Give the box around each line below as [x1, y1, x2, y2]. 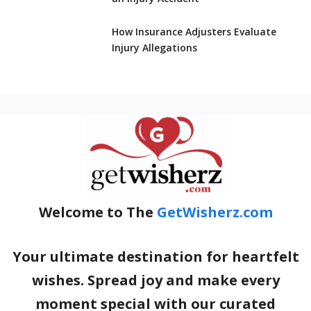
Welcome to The [38, 202, 157, 221]
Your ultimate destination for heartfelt [12, 246, 299, 266]
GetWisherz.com [156, 202, 273, 221]
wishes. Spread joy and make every [31, 270, 280, 289]
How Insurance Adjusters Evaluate [111, 24, 276, 38]
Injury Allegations [111, 40, 197, 54]
